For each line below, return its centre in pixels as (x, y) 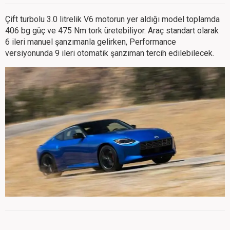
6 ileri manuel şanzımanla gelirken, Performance (91, 42)
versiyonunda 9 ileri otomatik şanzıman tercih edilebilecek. (110, 53)
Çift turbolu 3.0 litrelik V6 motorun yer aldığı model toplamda (112, 19)
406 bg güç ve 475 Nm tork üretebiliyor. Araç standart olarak (112, 30)
